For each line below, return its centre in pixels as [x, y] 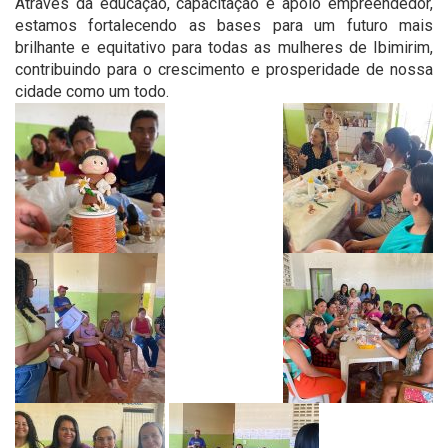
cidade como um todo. [92, 92]
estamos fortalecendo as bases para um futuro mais [224, 26]
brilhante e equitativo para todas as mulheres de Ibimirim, [224, 48]
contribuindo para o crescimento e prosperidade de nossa [224, 70]
